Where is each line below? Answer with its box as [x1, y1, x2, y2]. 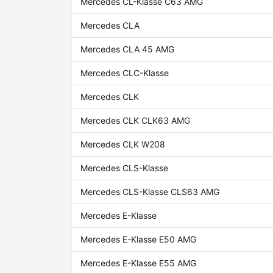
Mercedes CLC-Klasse [80, 68, 169, 79]
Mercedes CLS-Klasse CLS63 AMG [80, 186, 220, 197]
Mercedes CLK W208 [80, 139, 166, 150]
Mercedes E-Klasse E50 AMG [80, 234, 197, 245]
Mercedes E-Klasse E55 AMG [80, 258, 197, 269]
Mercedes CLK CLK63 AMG [80, 115, 191, 126]
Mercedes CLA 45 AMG [80, 44, 175, 55]
